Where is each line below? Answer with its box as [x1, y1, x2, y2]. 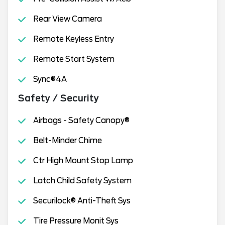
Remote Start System [33, 54, 115, 64]
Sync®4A [33, 74, 67, 84]
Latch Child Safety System [33, 176, 132, 185]
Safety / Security [18, 93, 99, 103]
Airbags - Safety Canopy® [33, 116, 130, 125]
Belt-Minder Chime [33, 136, 102, 145]
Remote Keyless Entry [33, 34, 114, 44]
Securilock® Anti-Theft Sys [33, 196, 131, 205]
